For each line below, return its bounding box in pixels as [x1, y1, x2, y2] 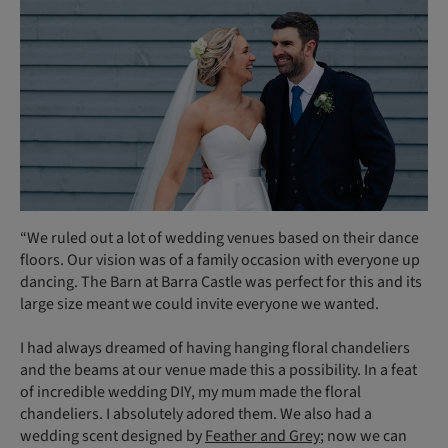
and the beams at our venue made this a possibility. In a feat [20, 358, 417, 381]
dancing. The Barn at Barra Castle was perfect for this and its [20, 270, 422, 293]
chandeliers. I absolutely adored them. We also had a [20, 402, 372, 425]
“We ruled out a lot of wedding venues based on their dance [20, 226, 419, 249]
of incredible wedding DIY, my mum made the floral [20, 380, 361, 403]
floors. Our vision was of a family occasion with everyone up [20, 248, 420, 271]
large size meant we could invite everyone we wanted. [20, 292, 379, 315]
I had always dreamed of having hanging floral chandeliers [20, 336, 410, 359]
